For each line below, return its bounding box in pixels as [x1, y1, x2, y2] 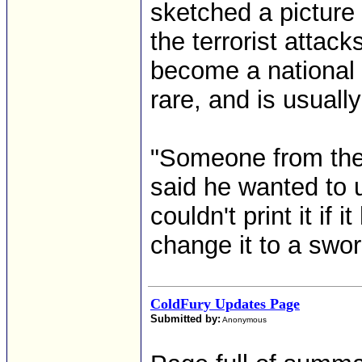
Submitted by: [150, 313, 221, 325]
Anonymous [222, 315, 267, 324]
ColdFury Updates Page [150, 296, 300, 312]
